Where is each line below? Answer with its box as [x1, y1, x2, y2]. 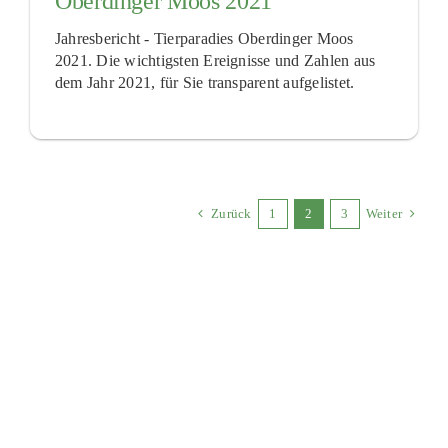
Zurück [211, 205, 252, 221]
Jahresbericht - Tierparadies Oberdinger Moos [54, 29, 354, 47]
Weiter [365, 205, 403, 221]
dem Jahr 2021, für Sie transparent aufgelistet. [54, 73, 355, 91]
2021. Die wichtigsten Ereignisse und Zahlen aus [54, 51, 376, 69]
